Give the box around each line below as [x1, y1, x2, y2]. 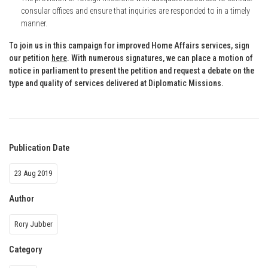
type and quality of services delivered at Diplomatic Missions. [9, 78, 224, 88]
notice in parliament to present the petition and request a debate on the [9, 65, 254, 75]
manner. [21, 18, 47, 28]
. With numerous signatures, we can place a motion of [67, 53, 253, 63]
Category [9, 244, 42, 255]
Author [9, 193, 34, 204]
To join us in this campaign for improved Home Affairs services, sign [9, 40, 249, 50]
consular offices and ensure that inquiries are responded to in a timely [21, 5, 250, 16]
